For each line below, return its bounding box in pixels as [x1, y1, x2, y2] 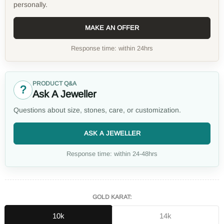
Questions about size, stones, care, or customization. [13, 105, 181, 114]
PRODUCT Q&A [32, 79, 76, 87]
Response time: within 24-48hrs [66, 149, 157, 157]
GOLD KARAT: [92, 193, 131, 200]
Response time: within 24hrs [71, 44, 153, 52]
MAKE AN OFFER [85, 24, 139, 32]
